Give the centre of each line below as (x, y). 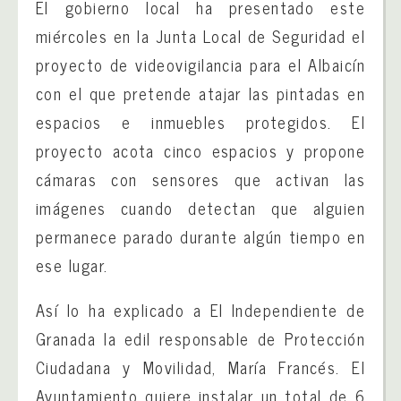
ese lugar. (72, 265)
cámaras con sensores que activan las (200, 179)
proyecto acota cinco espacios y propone (200, 150)
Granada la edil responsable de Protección (200, 338)
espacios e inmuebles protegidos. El (200, 122)
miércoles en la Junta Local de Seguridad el (200, 36)
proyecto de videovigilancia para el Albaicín (200, 64)
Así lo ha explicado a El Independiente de (200, 310)
